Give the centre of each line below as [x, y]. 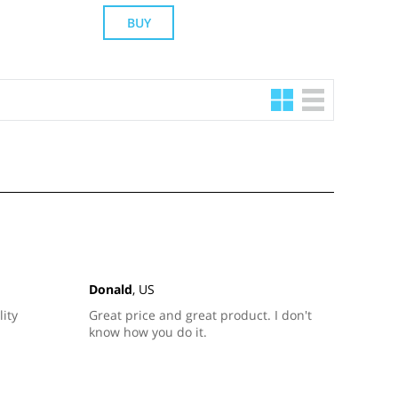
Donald [111, 289]
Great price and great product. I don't [200, 315]
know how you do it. [148, 332]
